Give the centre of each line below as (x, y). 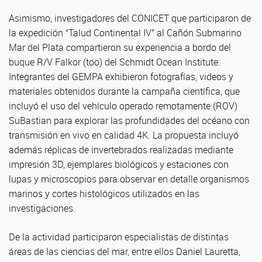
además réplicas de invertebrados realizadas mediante (121, 150)
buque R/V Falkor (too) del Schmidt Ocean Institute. (115, 62)
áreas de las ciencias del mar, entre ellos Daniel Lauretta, (125, 251)
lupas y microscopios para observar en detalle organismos (129, 179)
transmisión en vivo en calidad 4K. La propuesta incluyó (124, 135)
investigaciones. (42, 208)
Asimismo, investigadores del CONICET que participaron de (130, 18)
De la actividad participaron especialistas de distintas (119, 237)
